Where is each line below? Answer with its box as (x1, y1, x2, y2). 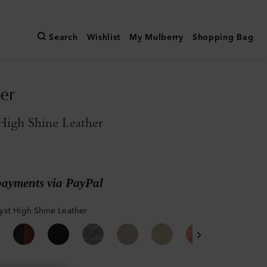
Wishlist (86, 32, 121, 43)
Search (49, 32, 78, 43)
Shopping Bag (192, 32, 254, 43)
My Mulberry (129, 32, 184, 43)
